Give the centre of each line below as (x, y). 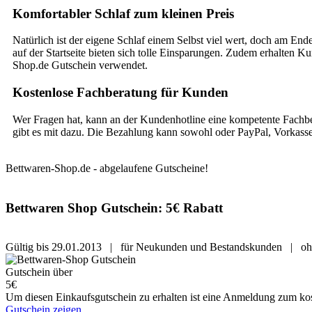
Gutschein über (39, 272)
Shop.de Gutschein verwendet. (80, 65)
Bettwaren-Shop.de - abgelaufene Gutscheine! (107, 168)
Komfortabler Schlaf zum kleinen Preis (123, 13)
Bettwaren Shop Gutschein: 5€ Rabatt (114, 208)
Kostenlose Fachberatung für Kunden (120, 93)
